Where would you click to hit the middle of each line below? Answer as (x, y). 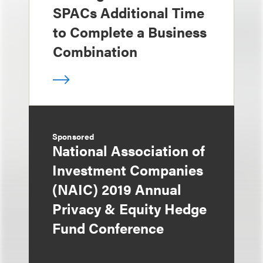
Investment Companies (128, 170)
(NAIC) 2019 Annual (117, 189)
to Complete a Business (130, 32)
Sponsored (73, 136)
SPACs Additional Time (129, 12)
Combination (95, 51)
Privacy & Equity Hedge (129, 208)
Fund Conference (108, 228)
